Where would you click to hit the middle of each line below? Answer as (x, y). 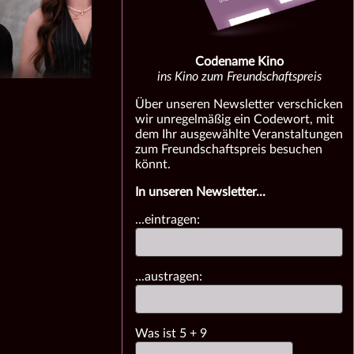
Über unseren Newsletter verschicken (239, 104)
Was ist (158, 333)
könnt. (153, 164)
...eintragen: (168, 220)
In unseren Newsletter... (201, 192)
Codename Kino (239, 62)
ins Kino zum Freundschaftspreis (239, 77)
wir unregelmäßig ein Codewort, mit (235, 119)
